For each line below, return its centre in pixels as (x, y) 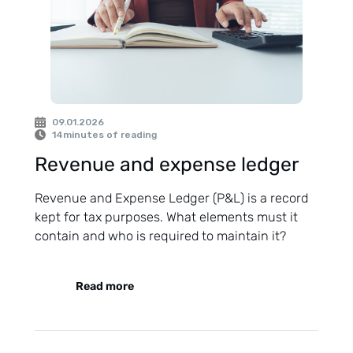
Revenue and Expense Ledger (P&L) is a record (171, 199)
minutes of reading (110, 135)
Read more (105, 287)
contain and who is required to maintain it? (160, 236)
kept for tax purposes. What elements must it (166, 217)
